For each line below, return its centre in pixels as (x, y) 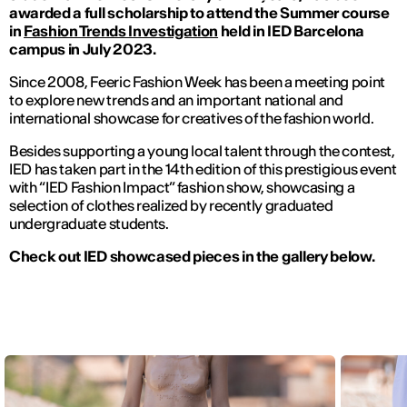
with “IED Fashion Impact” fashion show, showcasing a (182, 188)
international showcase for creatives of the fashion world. (193, 119)
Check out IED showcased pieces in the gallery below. (192, 257)
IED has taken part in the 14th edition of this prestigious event (203, 169)
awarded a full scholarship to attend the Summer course (199, 13)
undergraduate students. (90, 224)
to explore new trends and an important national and (176, 100)
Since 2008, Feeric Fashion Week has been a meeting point (198, 82)
